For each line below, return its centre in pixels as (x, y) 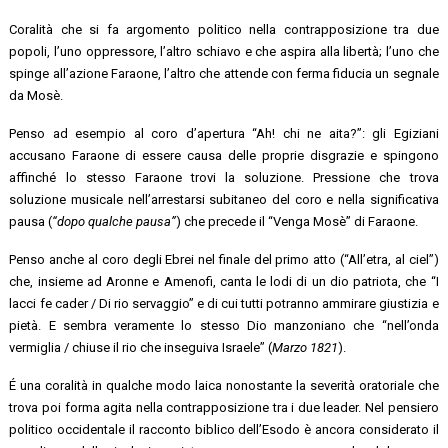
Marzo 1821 (305, 347)
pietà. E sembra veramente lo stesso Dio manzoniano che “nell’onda (224, 325)
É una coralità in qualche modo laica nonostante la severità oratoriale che (224, 385)
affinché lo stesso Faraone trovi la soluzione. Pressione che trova (224, 177)
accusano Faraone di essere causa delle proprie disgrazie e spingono (224, 155)
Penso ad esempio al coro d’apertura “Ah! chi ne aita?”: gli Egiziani (224, 133)
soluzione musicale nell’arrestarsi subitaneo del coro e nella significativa (224, 199)
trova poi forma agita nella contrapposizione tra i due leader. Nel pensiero (224, 407)
